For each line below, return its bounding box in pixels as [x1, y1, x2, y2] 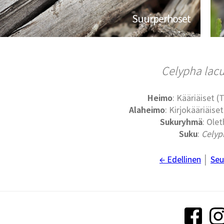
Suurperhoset [132, 11, 191, 26]
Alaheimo [128, 104, 165, 116]
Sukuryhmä [160, 116, 203, 128]
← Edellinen [159, 153, 201, 165]
